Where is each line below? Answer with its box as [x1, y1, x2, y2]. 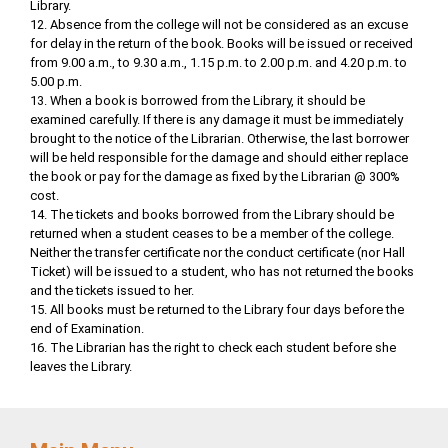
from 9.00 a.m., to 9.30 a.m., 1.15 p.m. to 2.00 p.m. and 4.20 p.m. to [30, 54, 407, 70]
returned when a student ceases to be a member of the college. [30, 225, 394, 241]
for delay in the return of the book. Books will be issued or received [30, 35, 413, 51]
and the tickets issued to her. [30, 282, 194, 298]
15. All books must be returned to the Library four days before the [30, 301, 404, 317]
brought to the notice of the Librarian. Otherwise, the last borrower [30, 130, 409, 146]
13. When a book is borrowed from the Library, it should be [30, 92, 365, 108]
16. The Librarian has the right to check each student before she [30, 339, 396, 355]
